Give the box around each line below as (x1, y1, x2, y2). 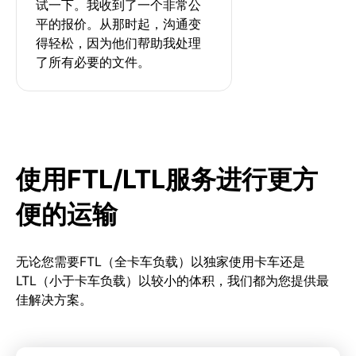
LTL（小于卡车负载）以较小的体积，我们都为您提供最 (16, 272, 329, 288)
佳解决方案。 (16, 291, 92, 308)
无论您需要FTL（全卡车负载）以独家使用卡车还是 (16, 253, 305, 269)
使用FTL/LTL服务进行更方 (16, 163, 318, 195)
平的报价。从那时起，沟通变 (36, 15, 201, 32)
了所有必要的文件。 (36, 53, 150, 70)
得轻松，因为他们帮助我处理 (36, 34, 201, 51)
